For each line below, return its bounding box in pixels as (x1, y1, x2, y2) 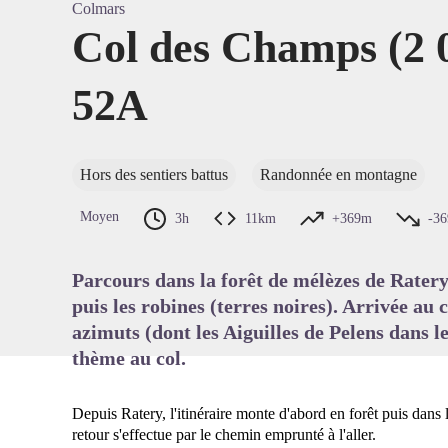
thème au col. (72, 347, 186, 369)
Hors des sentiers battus (80, 166, 228, 183)
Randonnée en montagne (260, 166, 417, 183)
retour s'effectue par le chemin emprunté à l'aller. (72, 426, 376, 443)
